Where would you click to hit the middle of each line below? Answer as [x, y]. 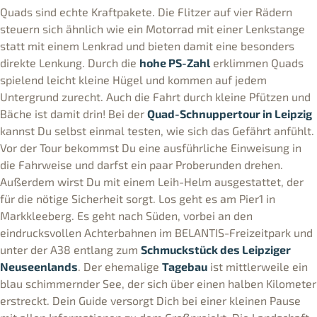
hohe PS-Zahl [175, 62]
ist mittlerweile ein [258, 266]
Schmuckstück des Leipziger [216, 249]
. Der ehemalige [120, 266]
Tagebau [185, 266]
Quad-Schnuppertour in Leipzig [230, 113]
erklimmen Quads [257, 62]
